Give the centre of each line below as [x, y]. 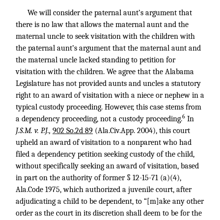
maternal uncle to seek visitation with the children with [105, 36]
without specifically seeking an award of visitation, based [107, 166]
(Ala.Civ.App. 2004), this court [141, 131]
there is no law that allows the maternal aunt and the [102, 25]
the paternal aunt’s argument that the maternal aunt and [108, 48]
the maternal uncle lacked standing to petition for [96, 60]
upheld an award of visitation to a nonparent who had [104, 142]
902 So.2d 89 [73, 131]
